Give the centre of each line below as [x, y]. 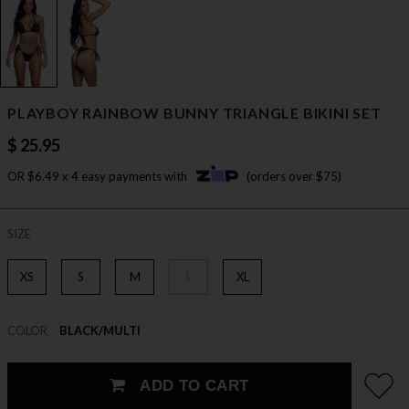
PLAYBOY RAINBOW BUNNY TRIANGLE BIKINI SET [194, 113]
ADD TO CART [192, 386]
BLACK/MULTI [100, 331]
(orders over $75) [294, 177]
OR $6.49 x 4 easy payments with [99, 177]
